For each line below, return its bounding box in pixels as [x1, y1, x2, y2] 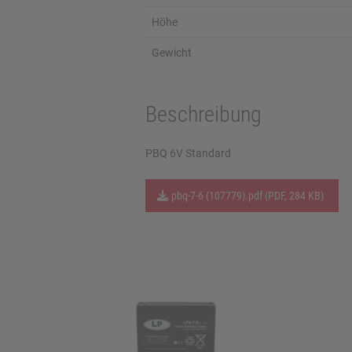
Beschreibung [145, 101, 262, 127]
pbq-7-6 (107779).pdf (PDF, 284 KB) [170, 189, 324, 202]
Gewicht [151, 46, 192, 59]
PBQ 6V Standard [145, 147, 231, 159]
